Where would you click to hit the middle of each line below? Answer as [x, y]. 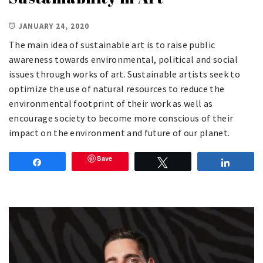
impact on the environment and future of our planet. [119, 132]
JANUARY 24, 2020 [54, 26]
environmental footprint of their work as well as [111, 103]
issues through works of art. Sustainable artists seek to [124, 74]
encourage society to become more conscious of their [121, 118]
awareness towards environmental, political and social [123, 59]
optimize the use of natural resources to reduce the [117, 88]
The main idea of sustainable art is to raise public [112, 44]
